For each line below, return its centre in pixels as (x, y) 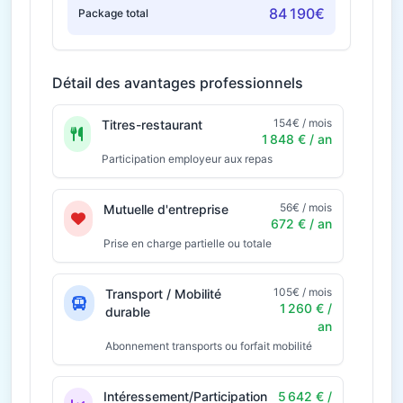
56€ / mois (306, 207)
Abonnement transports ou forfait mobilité (209, 346)
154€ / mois (303, 123)
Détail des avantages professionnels (178, 83)
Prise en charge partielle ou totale (188, 243)
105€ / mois (303, 292)
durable (128, 312)
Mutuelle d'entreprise (166, 209)
